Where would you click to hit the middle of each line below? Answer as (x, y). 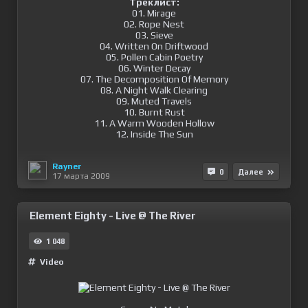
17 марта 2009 (81, 176)
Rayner (67, 166)
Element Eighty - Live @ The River (113, 216)
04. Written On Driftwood (154, 46)
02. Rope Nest (154, 24)
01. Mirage (154, 13)
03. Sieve (154, 35)
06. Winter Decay (154, 68)
